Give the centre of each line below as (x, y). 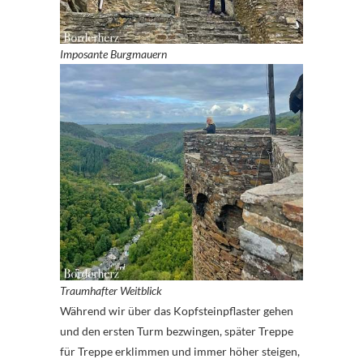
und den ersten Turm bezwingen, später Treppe (177, 331)
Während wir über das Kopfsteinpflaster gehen (177, 310)
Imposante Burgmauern (113, 53)
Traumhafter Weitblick (111, 290)
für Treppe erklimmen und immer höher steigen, (180, 351)
